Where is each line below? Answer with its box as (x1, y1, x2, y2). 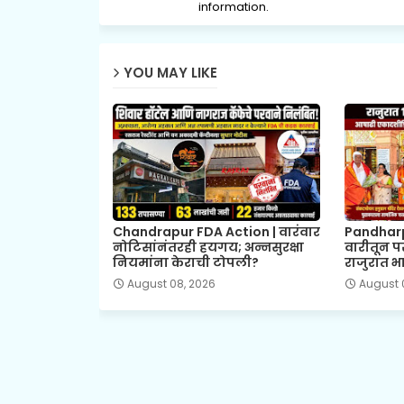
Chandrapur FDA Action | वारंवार (112, 222, 320, 241)
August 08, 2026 (126, 275, 216, 291)
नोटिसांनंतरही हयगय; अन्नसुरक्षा (112, 237, 304, 256)
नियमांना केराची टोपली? (112, 252, 259, 271)
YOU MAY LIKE (123, 63, 217, 83)
